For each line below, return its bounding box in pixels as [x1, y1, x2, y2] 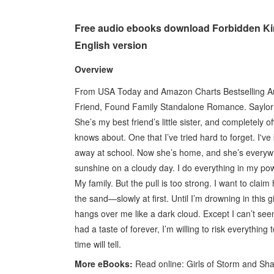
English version [75, 38, 147, 52]
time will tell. [75, 237, 121, 250]
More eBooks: [75, 257, 133, 270]
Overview [75, 62, 113, 75]
